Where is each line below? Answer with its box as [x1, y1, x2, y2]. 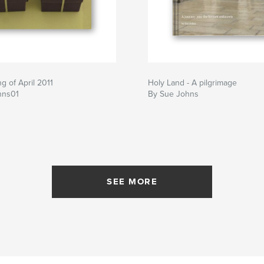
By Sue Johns [148, 88, 199, 99]
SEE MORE [107, 176, 157, 187]
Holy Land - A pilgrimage [148, 77, 237, 88]
